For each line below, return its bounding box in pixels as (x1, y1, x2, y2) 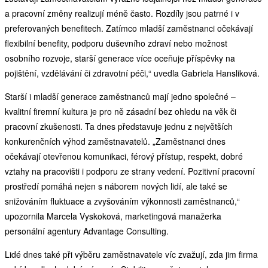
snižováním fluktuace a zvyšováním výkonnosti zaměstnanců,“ (5, 194, 240, 207)
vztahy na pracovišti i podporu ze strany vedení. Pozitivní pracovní (5, 165, 255, 177)
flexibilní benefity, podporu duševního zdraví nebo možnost (5, 36, 227, 49)
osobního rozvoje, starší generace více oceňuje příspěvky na (5, 51, 235, 64)
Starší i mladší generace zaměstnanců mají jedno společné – (5, 90, 236, 102)
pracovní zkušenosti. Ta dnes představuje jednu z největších (5, 120, 233, 132)
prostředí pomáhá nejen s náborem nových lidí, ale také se (5, 179, 227, 192)
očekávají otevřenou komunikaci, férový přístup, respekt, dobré (5, 150, 243, 162)
